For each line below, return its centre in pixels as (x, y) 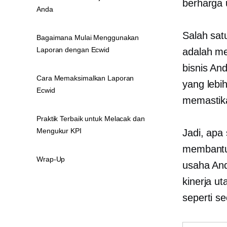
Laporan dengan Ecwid (73, 50)
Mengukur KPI (59, 131)
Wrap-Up (51, 159)
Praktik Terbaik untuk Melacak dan (91, 119)
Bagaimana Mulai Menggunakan (88, 37)
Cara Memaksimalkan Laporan (85, 78)
